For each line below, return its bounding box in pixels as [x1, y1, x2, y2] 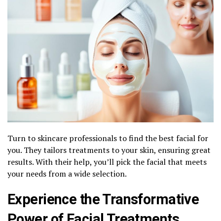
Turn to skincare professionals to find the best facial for [7, 132, 208, 144]
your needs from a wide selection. [7, 168, 127, 179]
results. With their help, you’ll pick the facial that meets [7, 156, 207, 167]
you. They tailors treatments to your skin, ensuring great [7, 144, 211, 155]
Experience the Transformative [7, 190, 199, 208]
